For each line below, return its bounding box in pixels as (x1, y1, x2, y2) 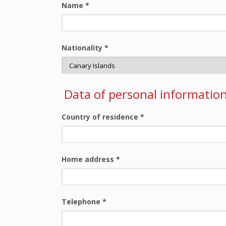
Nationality (62, 43, 104, 52)
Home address (62, 154, 116, 164)
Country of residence (62, 112, 140, 122)
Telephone (62, 197, 102, 206)
